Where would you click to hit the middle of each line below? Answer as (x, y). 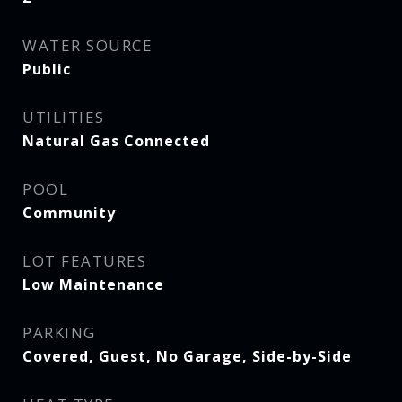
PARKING (59, 332)
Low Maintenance (93, 284)
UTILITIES (64, 117)
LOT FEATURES (84, 261)
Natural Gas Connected (116, 141)
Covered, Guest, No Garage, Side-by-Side (187, 356)
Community (69, 213)
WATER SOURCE (87, 45)
